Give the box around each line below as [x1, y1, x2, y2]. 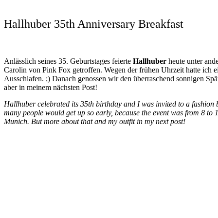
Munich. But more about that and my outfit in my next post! [4, 117, 185, 126]
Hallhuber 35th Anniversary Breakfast [4, 17, 183, 30]
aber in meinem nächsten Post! [4, 83, 97, 91]
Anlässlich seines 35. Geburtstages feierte [4, 56, 133, 65]
